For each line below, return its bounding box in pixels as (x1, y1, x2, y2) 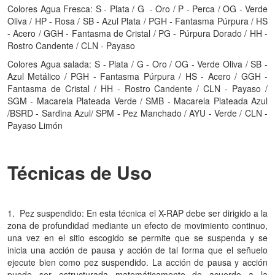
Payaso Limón (7, 119, 63, 131)
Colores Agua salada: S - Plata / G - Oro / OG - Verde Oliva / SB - (7, 58, 268, 70)
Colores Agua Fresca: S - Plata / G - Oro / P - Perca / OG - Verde (7, 2, 268, 15)
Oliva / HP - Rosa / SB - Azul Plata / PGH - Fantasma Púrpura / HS (7, 15, 268, 27)
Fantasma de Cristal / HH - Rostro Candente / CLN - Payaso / (7, 82, 268, 95)
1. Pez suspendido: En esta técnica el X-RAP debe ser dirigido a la (7, 207, 268, 219)
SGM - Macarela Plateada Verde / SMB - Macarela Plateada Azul (7, 95, 268, 107)
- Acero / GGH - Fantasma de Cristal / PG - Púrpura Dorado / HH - (7, 27, 268, 39)
